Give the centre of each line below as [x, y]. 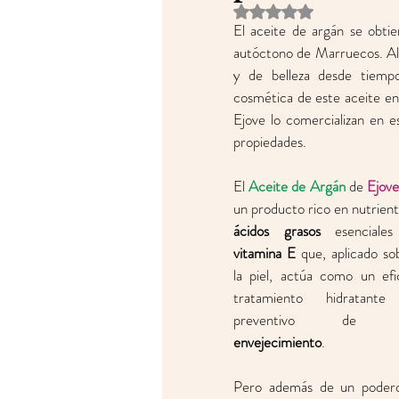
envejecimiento [277, 342]
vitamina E [265, 253]
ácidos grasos [277, 231]
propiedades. [273, 142]
